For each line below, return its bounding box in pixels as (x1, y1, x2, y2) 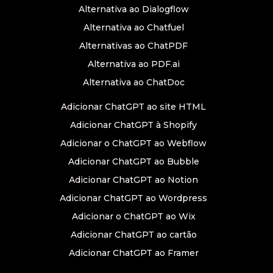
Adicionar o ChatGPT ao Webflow (60, 138, 207, 149)
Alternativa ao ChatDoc (82, 77, 185, 88)
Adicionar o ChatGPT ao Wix (71, 211, 196, 222)
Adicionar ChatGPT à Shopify (70, 119, 197, 130)
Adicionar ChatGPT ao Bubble (68, 156, 199, 167)
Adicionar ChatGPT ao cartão (70, 229, 197, 240)
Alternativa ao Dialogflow (78, 4, 189, 15)
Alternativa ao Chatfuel (83, 22, 184, 33)
